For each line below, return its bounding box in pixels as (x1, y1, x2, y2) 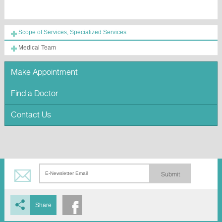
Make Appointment (11, 65, 78, 79)
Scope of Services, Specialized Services (18, 29, 126, 36)
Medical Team (18, 44, 56, 52)
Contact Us (11, 108, 51, 122)
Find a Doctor (11, 87, 58, 101)
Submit (161, 169, 180, 180)
